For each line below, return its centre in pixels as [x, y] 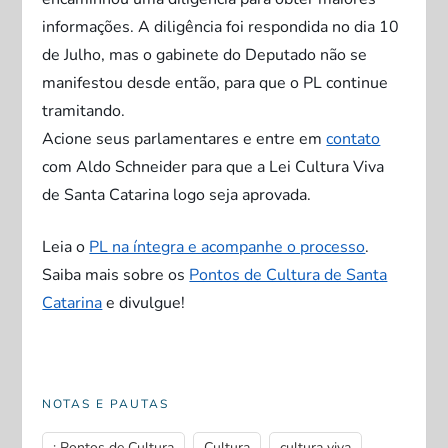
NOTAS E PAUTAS [106, 404]
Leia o [66, 247]
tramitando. [84, 111]
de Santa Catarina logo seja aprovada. [177, 195]
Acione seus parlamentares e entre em [184, 139]
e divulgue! [144, 303]
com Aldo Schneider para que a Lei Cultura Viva [213, 167]
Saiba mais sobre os [116, 275]
